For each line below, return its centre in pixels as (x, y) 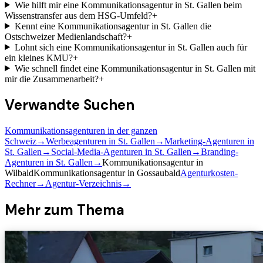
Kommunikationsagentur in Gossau (99, 173)
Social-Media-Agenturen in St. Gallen (121, 152)
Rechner (20, 184)
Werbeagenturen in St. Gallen (100, 141)
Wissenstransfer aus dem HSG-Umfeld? (78, 15)
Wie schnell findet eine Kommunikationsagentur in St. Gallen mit (135, 68)
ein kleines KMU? (39, 58)
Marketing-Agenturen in (209, 141)
